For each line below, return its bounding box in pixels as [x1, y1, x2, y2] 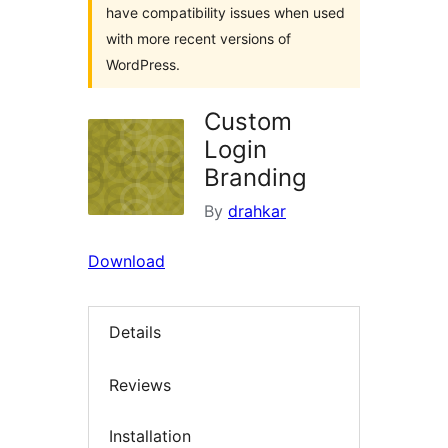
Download [88, 251, 165, 271]
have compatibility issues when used [106, 4, 345, 21]
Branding [204, 163, 307, 192]
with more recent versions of [106, 30, 291, 47]
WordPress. [106, 56, 180, 73]
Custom [204, 107, 292, 136]
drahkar [228, 201, 286, 221]
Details [109, 322, 161, 343]
